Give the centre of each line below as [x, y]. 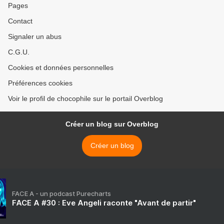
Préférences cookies [40, 83]
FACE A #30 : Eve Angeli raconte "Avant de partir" [104, 203]
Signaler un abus [35, 37]
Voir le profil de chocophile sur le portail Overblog [85, 99]
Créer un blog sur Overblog [112, 124]
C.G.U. [19, 52]
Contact [20, 21]
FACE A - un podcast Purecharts [61, 194]
